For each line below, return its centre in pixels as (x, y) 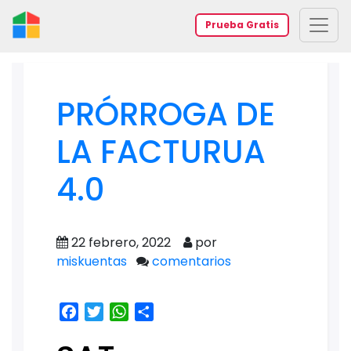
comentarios (192, 261)
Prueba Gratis (242, 24)
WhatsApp (161, 311)
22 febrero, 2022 (123, 242)
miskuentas (92, 261)
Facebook (109, 311)
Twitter (126, 311)
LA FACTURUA (161, 152)
